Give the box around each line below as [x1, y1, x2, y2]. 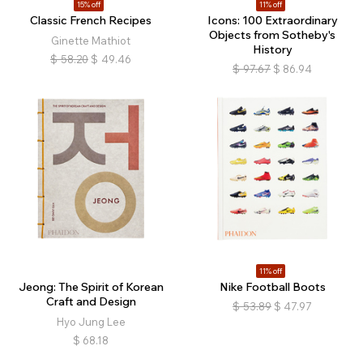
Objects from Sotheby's [209, 28, 335, 42]
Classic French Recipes [30, 13, 152, 28]
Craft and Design [45, 294, 136, 309]
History [252, 42, 293, 57]
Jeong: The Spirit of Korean [18, 280, 164, 294]
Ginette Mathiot [51, 34, 130, 47]
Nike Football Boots [219, 280, 326, 294]
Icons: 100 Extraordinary [207, 13, 338, 28]
